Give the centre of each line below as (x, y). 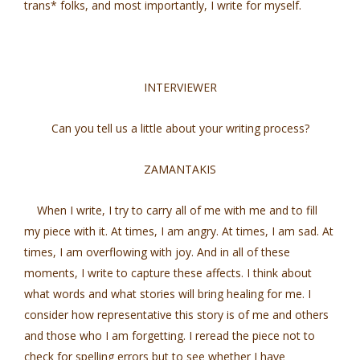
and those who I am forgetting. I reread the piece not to (170, 335)
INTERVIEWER (180, 87)
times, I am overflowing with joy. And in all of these (157, 252)
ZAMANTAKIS (180, 169)
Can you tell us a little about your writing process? (180, 128)
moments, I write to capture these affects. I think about (168, 273)
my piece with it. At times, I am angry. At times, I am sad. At (179, 231)
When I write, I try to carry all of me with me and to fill (171, 210)
